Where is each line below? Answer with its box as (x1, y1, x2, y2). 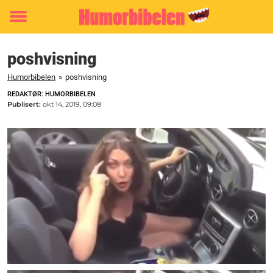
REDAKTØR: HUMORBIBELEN (7, 90, 96, 98)
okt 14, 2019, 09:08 (43, 100, 101, 108)
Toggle (10, 18, 43, 32)
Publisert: (7, 100, 43, 108)
